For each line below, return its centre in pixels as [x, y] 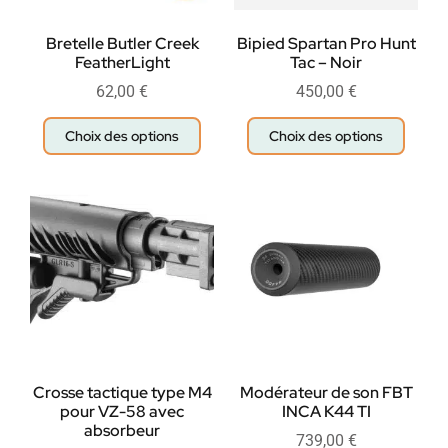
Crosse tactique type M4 [122, 393]
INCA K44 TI [326, 412]
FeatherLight [122, 63]
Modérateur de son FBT [326, 393]
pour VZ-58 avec [122, 412]
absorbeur [122, 431]
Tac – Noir [326, 63]
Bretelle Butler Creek [122, 44]
